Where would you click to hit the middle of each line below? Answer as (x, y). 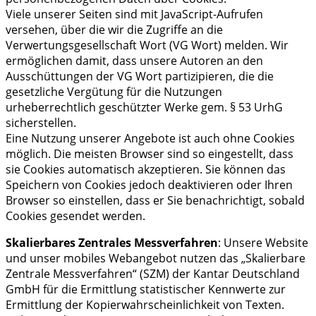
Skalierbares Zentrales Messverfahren (112, 242)
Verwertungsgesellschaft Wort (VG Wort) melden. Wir (147, 45)
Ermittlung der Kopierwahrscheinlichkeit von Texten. (145, 304)
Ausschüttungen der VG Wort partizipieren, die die (140, 76)
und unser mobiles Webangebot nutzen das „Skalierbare (156, 258)
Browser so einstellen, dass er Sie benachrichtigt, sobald (155, 200)
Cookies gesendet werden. (75, 215)
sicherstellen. (41, 122)
